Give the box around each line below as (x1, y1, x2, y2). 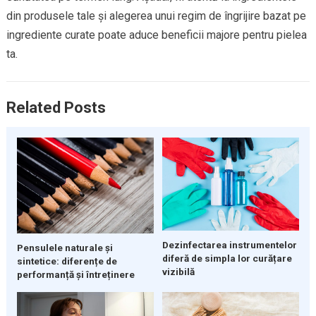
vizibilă (162, 266, 195, 278)
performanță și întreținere (16, 268, 135, 280)
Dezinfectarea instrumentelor (162, 239, 297, 251)
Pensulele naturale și (16, 241, 113, 253)
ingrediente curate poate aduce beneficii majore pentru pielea (6, 28, 307, 42)
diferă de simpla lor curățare (162, 253, 292, 265)
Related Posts (6, 99, 106, 117)
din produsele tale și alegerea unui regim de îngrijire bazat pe (6, 9, 306, 23)
